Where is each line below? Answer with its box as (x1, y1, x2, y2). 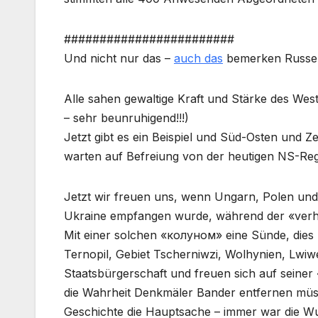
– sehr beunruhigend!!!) (64, 110, 189, 125)
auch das (174, 50, 223, 65)
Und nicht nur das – (64, 50, 174, 65)
